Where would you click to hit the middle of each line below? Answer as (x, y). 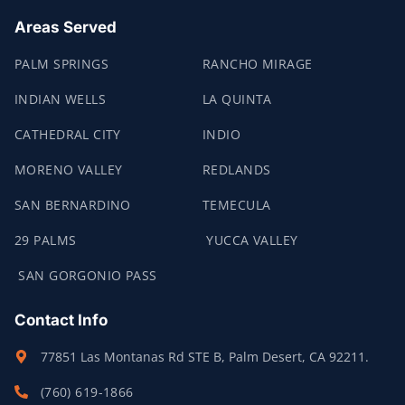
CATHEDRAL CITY (68, 134)
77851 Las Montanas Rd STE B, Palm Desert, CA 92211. (204, 356)
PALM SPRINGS (62, 63)
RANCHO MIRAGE (258, 63)
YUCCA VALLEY (250, 240)
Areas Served (66, 27)
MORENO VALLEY (69, 169)
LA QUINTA (237, 99)
